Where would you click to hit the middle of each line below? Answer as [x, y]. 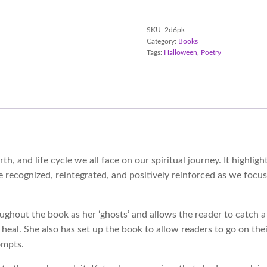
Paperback [162, 12]
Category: [162, 41]
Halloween [180, 53]
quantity [159, 23]
